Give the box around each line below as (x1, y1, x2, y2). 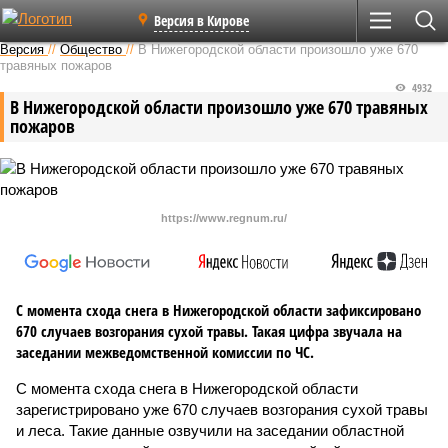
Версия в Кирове (154, 10, 249, 30)
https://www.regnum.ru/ (161, 212, 287, 224)
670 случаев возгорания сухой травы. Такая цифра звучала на (16, 321, 402, 341)
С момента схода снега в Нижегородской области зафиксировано (16, 300, 421, 320)
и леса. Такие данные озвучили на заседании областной (16, 422, 404, 439)
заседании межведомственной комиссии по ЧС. (16, 342, 314, 362)
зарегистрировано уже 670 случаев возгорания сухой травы (16, 401, 428, 418)
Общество (60, 42, 122, 57)
